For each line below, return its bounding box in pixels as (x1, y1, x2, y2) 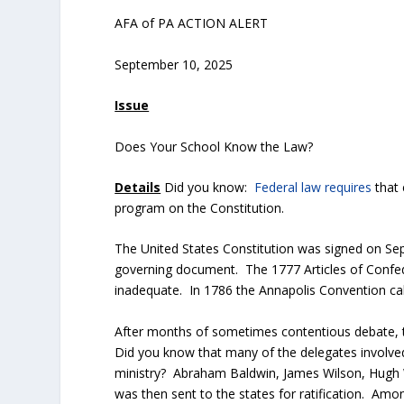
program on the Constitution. (115, 198, 289, 216)
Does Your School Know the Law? (115, 137, 314, 155)
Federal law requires (254, 178, 372, 196)
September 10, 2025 (115, 55, 234, 73)
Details (115, 178, 161, 196)
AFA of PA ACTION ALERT (115, 14, 269, 32)
